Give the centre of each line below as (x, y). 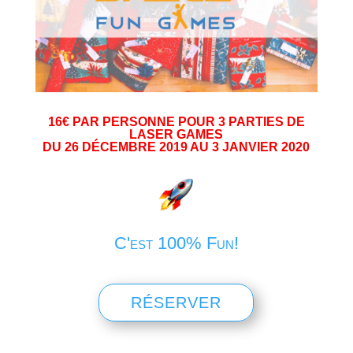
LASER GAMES (176, 135)
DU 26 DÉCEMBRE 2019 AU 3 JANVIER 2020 (176, 147)
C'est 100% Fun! (176, 243)
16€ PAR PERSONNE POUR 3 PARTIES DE (176, 122)
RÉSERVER (176, 303)
